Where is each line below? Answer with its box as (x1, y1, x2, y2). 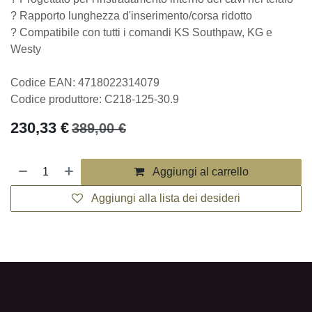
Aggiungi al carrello (152, 150, 246, 164)
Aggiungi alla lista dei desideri (95, 176, 236, 191)
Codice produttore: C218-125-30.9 (10, 77, 169, 91)
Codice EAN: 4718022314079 (10, 60, 141, 75)
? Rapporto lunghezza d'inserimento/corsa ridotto (10, 10, 253, 24)
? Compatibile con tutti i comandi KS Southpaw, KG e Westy (10, 26, 292, 41)
